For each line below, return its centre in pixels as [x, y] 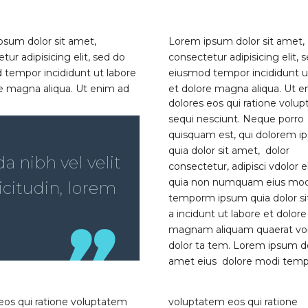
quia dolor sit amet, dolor [229, 150]
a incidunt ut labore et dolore [237, 213]
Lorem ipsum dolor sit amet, [236, 42]
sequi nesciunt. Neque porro [236, 119]
